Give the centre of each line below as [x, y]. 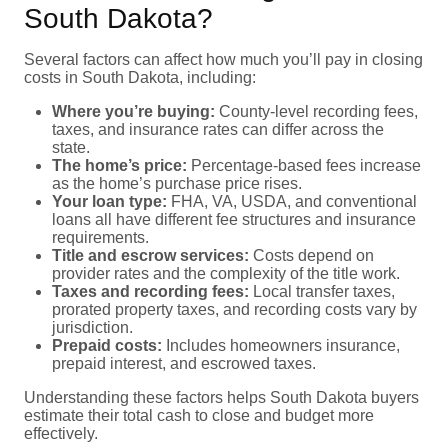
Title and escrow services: [150, 255]
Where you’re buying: [133, 111]
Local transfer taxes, [322, 291]
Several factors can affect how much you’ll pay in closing [223, 59]
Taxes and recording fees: [150, 291]
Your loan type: [109, 201]
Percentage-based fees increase [304, 165]
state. [71, 147]
